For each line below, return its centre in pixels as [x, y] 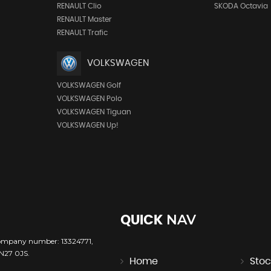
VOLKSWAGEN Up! [87, 125]
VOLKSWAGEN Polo [89, 98]
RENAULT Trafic [82, 32]
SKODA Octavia [241, 6]
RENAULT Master [84, 19]
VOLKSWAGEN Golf [89, 85]
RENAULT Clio [79, 6]
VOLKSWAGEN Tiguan [94, 112]
